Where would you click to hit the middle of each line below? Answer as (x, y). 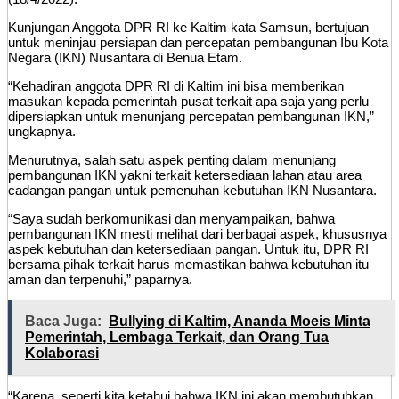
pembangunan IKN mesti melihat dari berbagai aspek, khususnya (197, 234)
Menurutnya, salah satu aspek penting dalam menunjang (172, 160)
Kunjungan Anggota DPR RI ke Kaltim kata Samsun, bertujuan (188, 28)
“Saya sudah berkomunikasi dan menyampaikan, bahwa (171, 219)
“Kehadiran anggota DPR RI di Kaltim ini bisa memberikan (176, 86)
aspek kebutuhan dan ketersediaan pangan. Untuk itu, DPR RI (188, 249)
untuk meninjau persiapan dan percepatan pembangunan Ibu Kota (198, 43)
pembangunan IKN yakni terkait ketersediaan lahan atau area (185, 175)
